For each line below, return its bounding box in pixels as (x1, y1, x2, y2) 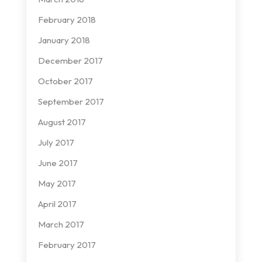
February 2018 (37, 14, 96, 26)
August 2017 (37, 116, 86, 128)
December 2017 (37, 55, 103, 67)
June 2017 (37, 157, 78, 169)
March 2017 (37, 219, 84, 230)
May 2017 (37, 178, 76, 189)
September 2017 (37, 96, 104, 108)
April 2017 (37, 198, 77, 210)
